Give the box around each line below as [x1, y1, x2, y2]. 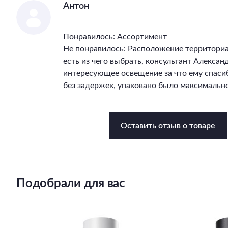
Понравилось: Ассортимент [63, 33, 167, 41]
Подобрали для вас [16, 178, 125, 190]
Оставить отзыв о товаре [121, 121, 216, 130]
